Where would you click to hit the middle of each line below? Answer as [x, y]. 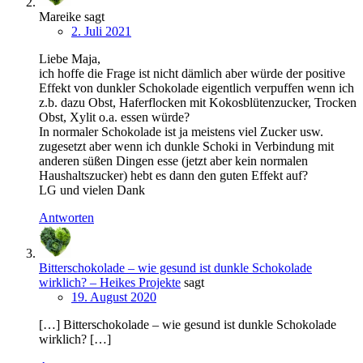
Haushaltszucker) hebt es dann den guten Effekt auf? [173, 176]
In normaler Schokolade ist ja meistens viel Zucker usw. [181, 132]
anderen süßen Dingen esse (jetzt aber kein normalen [173, 161]
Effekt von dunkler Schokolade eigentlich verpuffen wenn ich [196, 88]
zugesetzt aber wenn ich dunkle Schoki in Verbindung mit [186, 147]
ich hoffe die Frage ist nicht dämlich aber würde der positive [192, 74]
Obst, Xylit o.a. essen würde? [114, 117]
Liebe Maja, [70, 59]
